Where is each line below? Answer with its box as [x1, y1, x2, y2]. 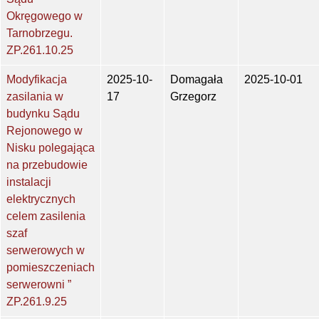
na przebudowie [6, 159, 88, 172]
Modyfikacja [6, 73, 67, 86]
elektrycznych [6, 193, 75, 206]
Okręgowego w [6, 10, 83, 23]
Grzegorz [170, 90, 216, 103]
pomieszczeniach [6, 261, 95, 274]
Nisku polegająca [6, 142, 95, 155]
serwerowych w [6, 244, 85, 257]
